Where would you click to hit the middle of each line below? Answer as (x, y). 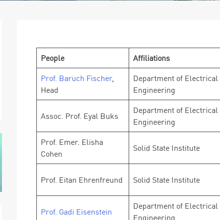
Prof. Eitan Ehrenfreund (82, 180)
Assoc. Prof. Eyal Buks (80, 116)
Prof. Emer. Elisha (72, 142)
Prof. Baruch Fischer (76, 78)
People (53, 58)
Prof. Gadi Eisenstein (76, 212)
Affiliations (151, 58)
